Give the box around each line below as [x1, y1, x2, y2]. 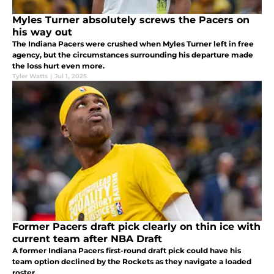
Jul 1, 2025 [54, 72, 87, 81]
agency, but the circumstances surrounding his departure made [12, 50, 253, 60]
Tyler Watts [12, 72, 48, 81]
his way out [12, 26, 72, 39]
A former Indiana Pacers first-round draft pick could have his [12, 245, 241, 255]
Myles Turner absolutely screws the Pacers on [12, 14, 250, 26]
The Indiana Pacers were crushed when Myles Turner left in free [12, 39, 254, 49]
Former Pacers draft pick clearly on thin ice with [12, 220, 261, 232]
